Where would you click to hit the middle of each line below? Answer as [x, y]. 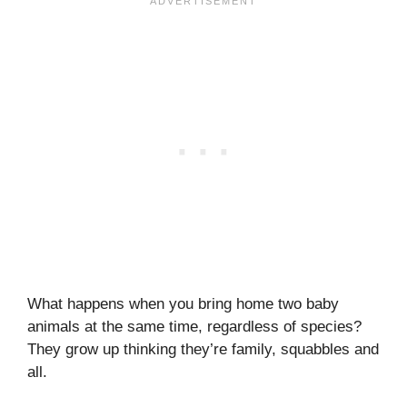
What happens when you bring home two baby [183, 303]
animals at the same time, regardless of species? [194, 326]
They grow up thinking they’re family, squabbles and [203, 349]
